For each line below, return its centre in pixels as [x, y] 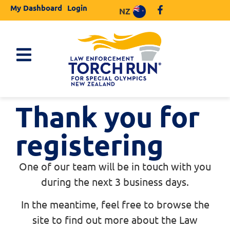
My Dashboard [36, 8]
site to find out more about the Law [115, 219]
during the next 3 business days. [115, 181]
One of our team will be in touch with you [115, 166]
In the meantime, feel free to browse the [115, 204]
